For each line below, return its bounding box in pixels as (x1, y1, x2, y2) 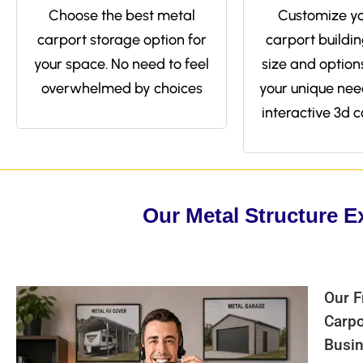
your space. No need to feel (34, 55, 209, 73)
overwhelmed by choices (41, 79, 203, 97)
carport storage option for (36, 31, 207, 49)
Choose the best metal (48, 6, 195, 24)
